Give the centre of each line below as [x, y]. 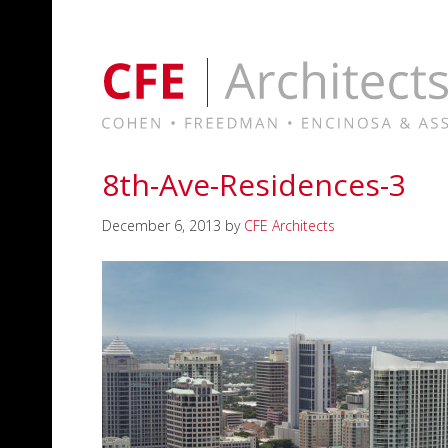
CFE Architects [289, 225]
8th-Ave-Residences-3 [254, 184]
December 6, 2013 [161, 225]
